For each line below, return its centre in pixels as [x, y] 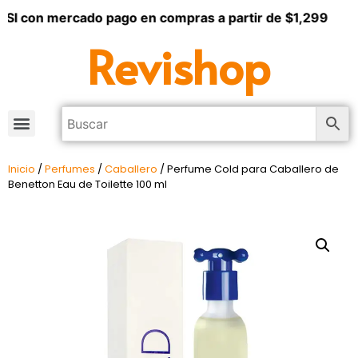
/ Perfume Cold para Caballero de [248, 169]
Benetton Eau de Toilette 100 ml [88, 184]
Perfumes [70, 169]
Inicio [22, 169]
